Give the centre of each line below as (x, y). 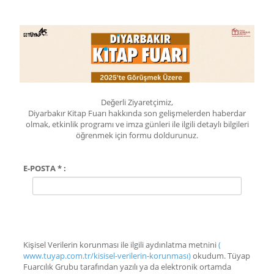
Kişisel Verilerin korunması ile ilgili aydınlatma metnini (121, 245)
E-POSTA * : (45, 168)
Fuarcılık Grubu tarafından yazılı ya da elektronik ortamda (128, 267)
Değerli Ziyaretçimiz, (137, 102)
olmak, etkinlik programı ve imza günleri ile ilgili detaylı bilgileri (137, 124)
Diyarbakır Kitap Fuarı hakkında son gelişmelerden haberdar (137, 113)
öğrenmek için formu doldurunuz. (137, 135)
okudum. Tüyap (210, 256)
